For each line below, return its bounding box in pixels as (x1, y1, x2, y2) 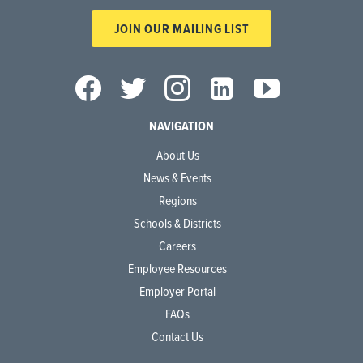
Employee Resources (128, 259, 227, 278)
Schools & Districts (134, 214, 221, 233)
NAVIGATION (149, 117, 214, 136)
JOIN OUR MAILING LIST (113, 19, 250, 38)
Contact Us (152, 327, 203, 346)
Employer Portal (139, 282, 216, 301)
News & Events (143, 169, 211, 187)
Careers (159, 237, 196, 255)
